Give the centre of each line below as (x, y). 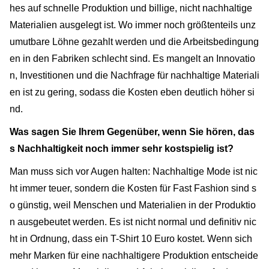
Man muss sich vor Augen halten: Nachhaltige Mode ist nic (134, 172)
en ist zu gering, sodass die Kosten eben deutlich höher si (132, 92)
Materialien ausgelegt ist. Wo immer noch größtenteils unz (133, 25)
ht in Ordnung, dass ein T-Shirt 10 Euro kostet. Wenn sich (131, 239)
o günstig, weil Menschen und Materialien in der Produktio (133, 205)
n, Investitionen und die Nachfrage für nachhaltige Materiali (134, 76)
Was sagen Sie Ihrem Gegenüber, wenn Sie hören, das (132, 132)
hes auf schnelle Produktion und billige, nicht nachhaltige (131, 8)
